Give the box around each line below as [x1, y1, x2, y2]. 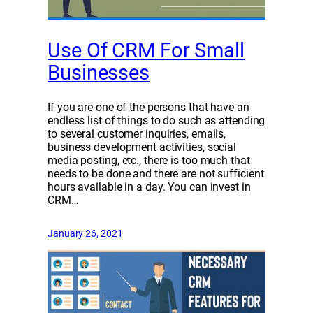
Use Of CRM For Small [48, 38, 245, 62]
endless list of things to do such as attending [48, 113, 265, 127]
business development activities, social [48, 140, 237, 154]
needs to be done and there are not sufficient [48, 166, 264, 180]
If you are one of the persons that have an [48, 100, 249, 114]
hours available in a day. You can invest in [48, 180, 251, 194]
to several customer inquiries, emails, [48, 126, 226, 140]
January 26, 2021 [48, 227, 123, 239]
